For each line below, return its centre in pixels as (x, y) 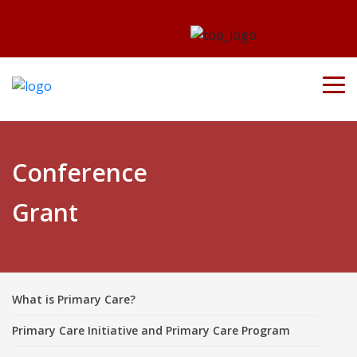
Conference (80, 173)
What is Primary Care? (74, 299)
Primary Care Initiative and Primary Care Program (151, 330)
